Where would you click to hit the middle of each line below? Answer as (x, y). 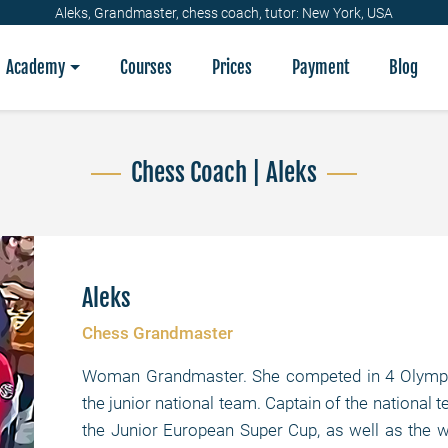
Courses (146, 67)
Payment (320, 67)
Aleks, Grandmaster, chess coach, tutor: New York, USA (224, 12)
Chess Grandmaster (157, 333)
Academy (36, 67)
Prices (232, 67)
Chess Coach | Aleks (224, 172)
